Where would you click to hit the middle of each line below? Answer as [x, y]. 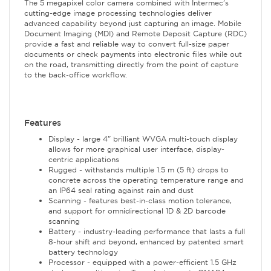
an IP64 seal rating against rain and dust [121, 191]
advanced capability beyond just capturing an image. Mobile [133, 24]
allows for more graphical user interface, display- [136, 149]
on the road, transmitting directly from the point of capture [131, 65]
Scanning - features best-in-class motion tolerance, [140, 201]
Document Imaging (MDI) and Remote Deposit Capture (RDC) [135, 34]
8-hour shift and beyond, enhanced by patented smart [146, 242]
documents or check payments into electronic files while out [133, 54]
